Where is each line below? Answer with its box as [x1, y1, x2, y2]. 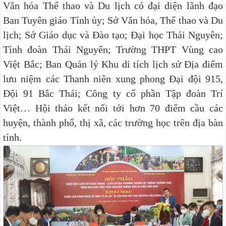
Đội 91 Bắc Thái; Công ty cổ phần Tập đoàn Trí [3, 87, 223, 99]
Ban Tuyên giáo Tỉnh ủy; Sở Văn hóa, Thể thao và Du [3, 14, 223, 26]
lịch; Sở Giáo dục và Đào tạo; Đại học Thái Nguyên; [3, 29, 223, 40]
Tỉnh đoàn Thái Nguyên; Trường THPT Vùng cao [3, 43, 223, 55]
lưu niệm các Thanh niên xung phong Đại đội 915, [3, 73, 223, 84]
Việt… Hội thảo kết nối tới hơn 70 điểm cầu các [3, 102, 223, 114]
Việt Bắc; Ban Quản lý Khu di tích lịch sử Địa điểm [3, 58, 223, 70]
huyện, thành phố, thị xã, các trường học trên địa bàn [3, 117, 223, 128]
